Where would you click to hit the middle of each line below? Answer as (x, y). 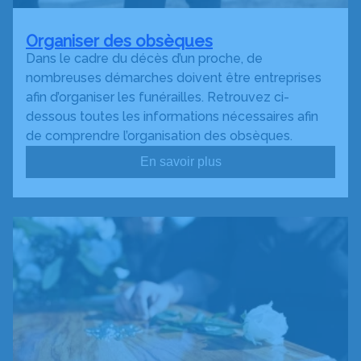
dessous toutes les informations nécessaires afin (172, 117)
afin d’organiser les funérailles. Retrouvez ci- (158, 98)
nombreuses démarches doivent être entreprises (174, 78)
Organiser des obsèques (119, 41)
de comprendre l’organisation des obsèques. (159, 136)
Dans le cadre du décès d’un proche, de (144, 59)
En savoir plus (180, 162)
